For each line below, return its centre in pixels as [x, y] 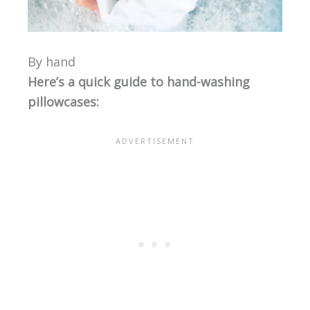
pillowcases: [63, 102]
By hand [51, 62]
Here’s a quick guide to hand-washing [138, 82]
